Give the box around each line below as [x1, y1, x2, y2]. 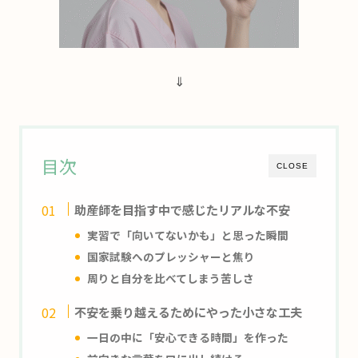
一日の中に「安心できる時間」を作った [87, 328, 289, 345]
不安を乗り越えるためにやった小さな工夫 [74, 302, 303, 320]
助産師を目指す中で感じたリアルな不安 [74, 200, 291, 218]
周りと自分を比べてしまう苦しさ [87, 269, 255, 286]
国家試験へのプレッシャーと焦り [87, 248, 256, 265]
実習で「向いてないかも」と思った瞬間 [87, 226, 289, 243]
